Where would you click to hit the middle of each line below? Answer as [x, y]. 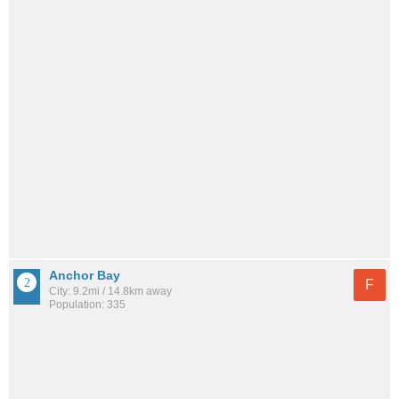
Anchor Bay [85, 275]
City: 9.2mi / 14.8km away [110, 291]
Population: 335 [87, 304]
